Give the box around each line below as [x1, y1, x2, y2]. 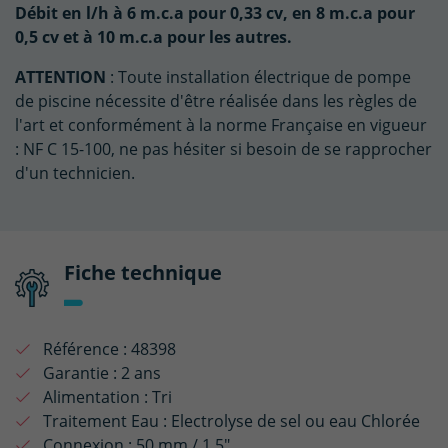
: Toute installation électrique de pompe [106, 66, 411, 88]
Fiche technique [64, 259, 222, 287]
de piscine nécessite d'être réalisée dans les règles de [15, 90, 417, 112]
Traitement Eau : [39, 410, 171, 432]
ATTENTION [15, 66, 106, 89]
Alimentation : [39, 386, 152, 408]
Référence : [39, 338, 131, 360]
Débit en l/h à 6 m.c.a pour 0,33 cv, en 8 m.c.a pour [15, 2, 415, 25]
